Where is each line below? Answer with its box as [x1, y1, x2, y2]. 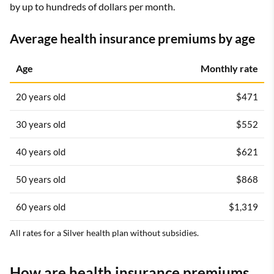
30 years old [16, 118, 65, 130]
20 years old [16, 91, 65, 102]
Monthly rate [201, 62, 258, 74]
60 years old [16, 201, 65, 212]
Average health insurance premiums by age [10, 30, 255, 46]
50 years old [16, 173, 65, 185]
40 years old [16, 146, 65, 157]
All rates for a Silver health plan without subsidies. [10, 227, 199, 238]
